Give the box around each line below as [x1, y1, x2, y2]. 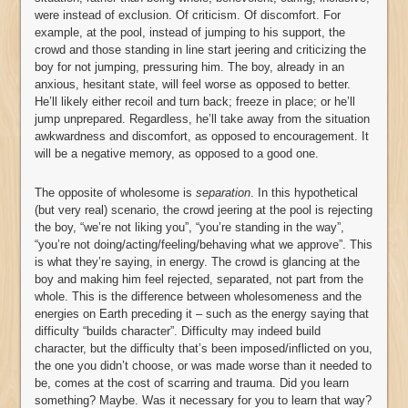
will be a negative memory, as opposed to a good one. [35, 147, 319, 161]
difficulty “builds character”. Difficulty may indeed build [35, 324, 321, 339]
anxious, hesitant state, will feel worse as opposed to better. [35, 77, 351, 92]
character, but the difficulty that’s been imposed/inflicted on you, [35, 342, 372, 356]
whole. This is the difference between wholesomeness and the [35, 290, 362, 304]
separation [196, 186, 250, 200]
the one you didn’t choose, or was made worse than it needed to [35, 359, 372, 373]
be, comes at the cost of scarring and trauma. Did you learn [35, 376, 349, 391]
